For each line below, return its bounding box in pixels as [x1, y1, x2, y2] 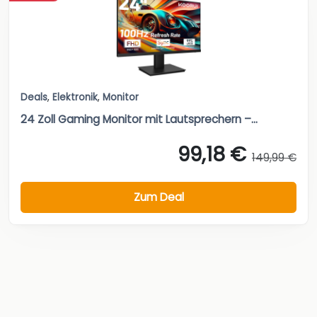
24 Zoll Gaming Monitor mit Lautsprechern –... [21, 112, 258, 127]
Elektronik [52, 91, 98, 105]
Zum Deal [133, 190, 184, 205]
